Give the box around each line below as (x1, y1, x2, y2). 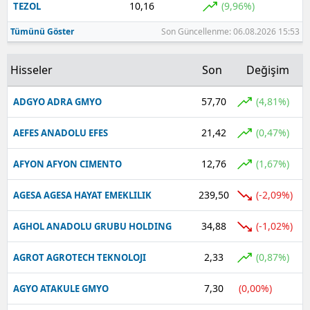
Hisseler (10, 62, 53, 77)
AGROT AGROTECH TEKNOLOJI (13, 251, 146, 264)
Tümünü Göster (10, 26, 74, 37)
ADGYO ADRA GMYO (13, 95, 102, 108)
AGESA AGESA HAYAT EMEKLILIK (13, 189, 152, 201)
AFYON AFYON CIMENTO (13, 158, 122, 170)
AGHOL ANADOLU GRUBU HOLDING (13, 220, 172, 232)
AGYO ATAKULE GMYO (13, 282, 109, 295)
